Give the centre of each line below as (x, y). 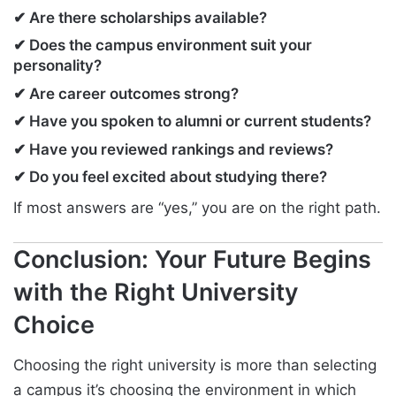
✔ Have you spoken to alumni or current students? (192, 122)
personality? (57, 66)
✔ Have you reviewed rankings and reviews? (173, 149)
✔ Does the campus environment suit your (163, 46)
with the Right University (156, 292)
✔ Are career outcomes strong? (126, 93)
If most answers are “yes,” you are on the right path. (197, 207)
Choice (54, 324)
